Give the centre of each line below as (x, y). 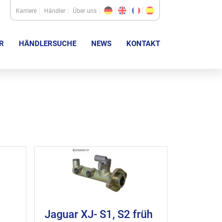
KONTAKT (143, 44)
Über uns (85, 11)
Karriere (26, 11)
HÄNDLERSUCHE (48, 44)
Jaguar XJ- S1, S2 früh (99, 214)
